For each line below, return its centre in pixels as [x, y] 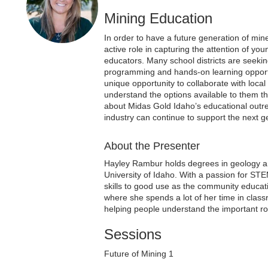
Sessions [133, 234]
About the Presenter [152, 146]
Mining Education [158, 18]
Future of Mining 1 [138, 254]
